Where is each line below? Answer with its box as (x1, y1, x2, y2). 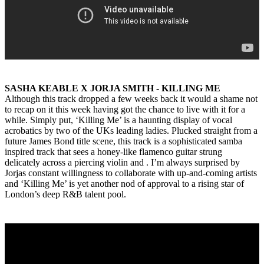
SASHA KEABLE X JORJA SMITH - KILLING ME (5, 83, 220, 94)
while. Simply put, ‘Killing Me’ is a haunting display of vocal (5, 115, 232, 126)
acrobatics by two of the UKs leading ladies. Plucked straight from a (5, 126, 258, 136)
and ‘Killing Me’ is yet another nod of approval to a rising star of (5, 179, 244, 189)
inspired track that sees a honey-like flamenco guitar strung (5, 147, 222, 157)
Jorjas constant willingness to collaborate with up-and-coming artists (5, 168, 257, 179)
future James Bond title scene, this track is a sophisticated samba (5, 136, 242, 147)
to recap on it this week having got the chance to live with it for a (5, 104, 245, 115)
